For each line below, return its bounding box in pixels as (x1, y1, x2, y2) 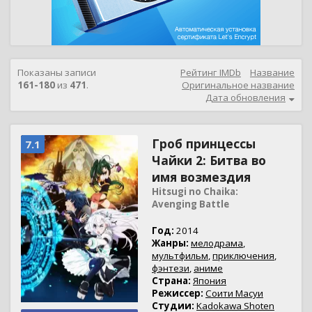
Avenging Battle (152, 198, 229, 210)
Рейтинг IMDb (180, 66, 241, 79)
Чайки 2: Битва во (152, 152, 266, 169)
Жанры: (152, 237, 189, 249)
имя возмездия (152, 169, 251, 185)
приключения (212, 249, 274, 262)
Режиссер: (152, 287, 203, 299)
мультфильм (152, 249, 208, 262)
